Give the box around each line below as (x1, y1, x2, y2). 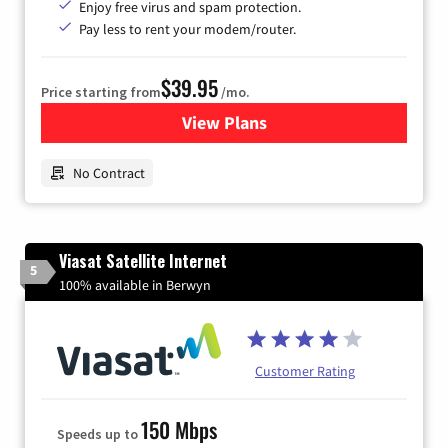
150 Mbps (141, 414, 217, 446)
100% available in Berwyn (59, 276, 211, 295)
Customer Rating (255, 362, 355, 381)
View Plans (181, 111, 267, 135)
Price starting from (41, 83, 161, 102)
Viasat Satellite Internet (59, 249, 227, 274)
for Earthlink (223, 111, 324, 135)
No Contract (73, 164, 145, 183)
